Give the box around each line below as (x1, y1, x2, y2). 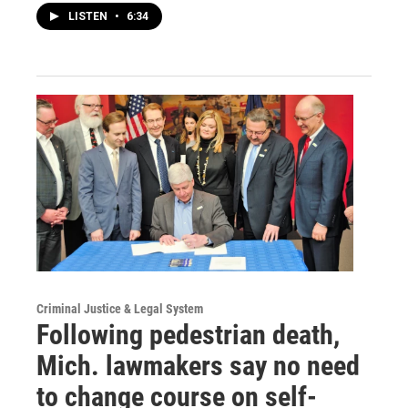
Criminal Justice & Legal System (36, 301, 203, 316)
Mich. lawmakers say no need (36, 349, 360, 382)
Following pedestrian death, (36, 318, 340, 351)
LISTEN (68, 10, 110, 24)
